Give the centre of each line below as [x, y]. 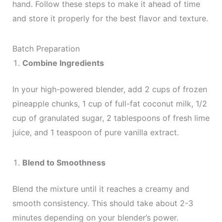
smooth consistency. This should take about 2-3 [103, 203]
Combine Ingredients [63, 63]
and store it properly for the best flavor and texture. [110, 18]
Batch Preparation [46, 49]
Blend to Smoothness [64, 163]
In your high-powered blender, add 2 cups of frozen [110, 89]
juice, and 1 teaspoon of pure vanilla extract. [95, 132]
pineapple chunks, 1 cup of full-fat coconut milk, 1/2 [110, 104]
